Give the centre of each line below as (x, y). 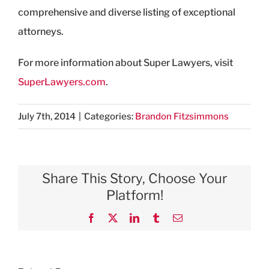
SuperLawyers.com (62, 82)
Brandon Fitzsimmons (182, 116)
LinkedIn (156, 217)
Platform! (134, 195)
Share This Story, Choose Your (134, 178)
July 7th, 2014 (47, 116)
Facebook (114, 217)
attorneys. (41, 31)
